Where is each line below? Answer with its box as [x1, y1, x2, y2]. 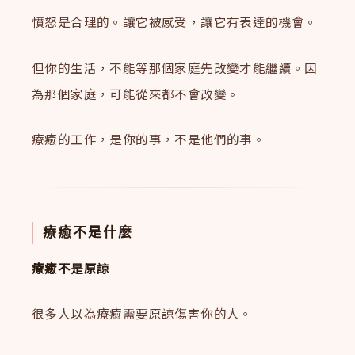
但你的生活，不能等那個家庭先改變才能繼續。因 [32, 58, 318, 76]
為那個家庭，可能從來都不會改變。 [32, 84, 240, 102]
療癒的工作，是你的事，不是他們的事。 [32, 130, 266, 148]
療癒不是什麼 [43, 225, 134, 241]
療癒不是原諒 [32, 258, 110, 277]
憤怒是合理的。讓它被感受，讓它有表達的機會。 [32, 12, 318, 30]
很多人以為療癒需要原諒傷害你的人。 [32, 304, 253, 323]
